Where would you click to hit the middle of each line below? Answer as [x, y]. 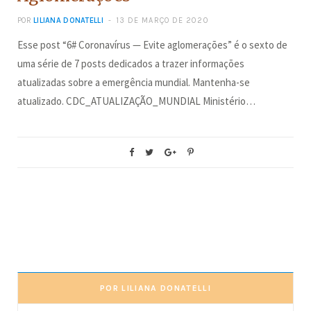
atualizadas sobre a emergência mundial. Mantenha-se [134, 82]
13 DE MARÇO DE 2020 [162, 20]
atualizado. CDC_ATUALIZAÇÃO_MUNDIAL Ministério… [136, 101]
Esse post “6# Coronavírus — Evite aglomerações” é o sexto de [152, 44]
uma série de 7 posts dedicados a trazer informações [131, 63]
